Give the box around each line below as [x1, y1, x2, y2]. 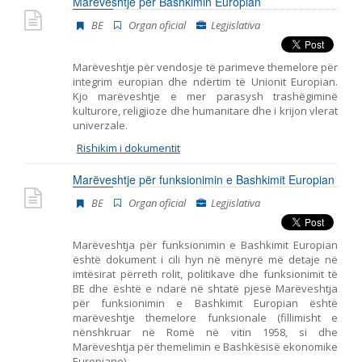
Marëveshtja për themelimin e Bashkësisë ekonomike [73, 339, 338, 354]
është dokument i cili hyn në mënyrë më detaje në [73, 252, 338, 267]
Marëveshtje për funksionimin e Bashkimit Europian [73, 171, 335, 187]
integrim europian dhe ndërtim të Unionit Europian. [73, 74, 338, 89]
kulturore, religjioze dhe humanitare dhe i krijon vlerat [73, 103, 338, 118]
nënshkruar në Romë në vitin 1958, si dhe [73, 325, 338, 339]
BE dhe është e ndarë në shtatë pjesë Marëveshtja [73, 281, 338, 296]
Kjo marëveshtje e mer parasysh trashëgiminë [73, 89, 338, 103]
